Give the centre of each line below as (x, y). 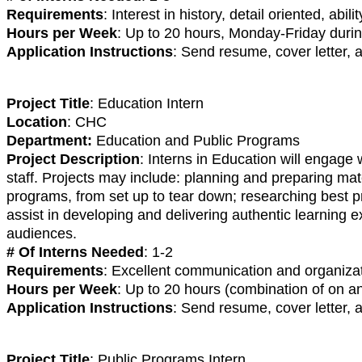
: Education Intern (147, 103)
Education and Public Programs (196, 140)
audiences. (42, 233)
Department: (49, 140)
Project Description (73, 159)
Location (37, 122)
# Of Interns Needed (75, 252)
